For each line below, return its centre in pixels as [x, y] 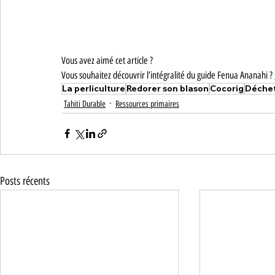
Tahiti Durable [85, 104]
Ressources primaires [147, 104]
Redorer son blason [168, 88]
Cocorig [227, 88]
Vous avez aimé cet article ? [107, 60]
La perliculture [94, 88]
